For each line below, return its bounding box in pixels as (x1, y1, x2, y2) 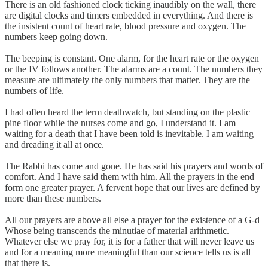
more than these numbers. (5, 193, 101, 203)
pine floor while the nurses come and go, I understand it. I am (5, 117, 236, 128)
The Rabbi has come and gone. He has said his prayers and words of (5, 160, 263, 171)
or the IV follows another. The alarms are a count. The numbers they (5, 63, 263, 74)
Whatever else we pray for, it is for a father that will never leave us (5, 236, 254, 246)
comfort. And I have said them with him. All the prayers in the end (5, 171, 254, 182)
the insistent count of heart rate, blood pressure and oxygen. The (5, 20, 246, 31)
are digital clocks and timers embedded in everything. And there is (5, 10, 253, 20)
